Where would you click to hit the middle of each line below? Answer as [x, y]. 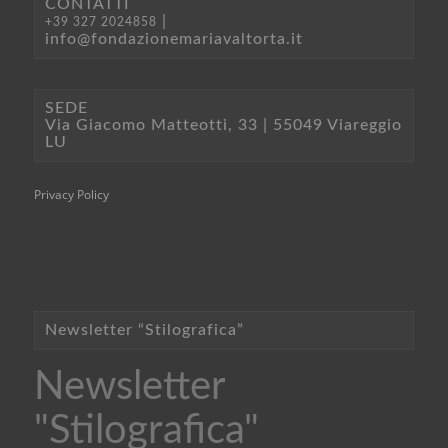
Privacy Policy [71, 194]
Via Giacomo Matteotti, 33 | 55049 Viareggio [223, 124]
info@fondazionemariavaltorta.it [173, 38]
